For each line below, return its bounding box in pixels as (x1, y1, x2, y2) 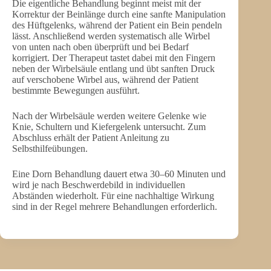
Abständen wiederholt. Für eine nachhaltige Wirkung (12, 190, 214, 201)
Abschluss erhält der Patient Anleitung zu (12, 132, 169, 143)
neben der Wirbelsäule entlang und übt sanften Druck (12, 63, 215, 74)
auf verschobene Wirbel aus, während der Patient (12, 74, 198, 85)
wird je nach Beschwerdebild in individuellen (12, 179, 185, 190)
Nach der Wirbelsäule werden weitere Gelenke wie (12, 110, 206, 121)
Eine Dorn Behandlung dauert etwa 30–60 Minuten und (12, 168, 226, 179)
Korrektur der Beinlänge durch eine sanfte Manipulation (12, 8, 226, 19)
